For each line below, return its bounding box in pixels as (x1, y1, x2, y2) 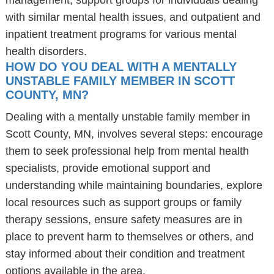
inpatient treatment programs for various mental (5, 28, 237, 40)
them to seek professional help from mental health (5, 145, 249, 157)
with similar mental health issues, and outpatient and (5, 11, 261, 23)
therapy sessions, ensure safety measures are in (5, 213, 242, 226)
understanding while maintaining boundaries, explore (5, 179, 262, 191)
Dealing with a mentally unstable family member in (5, 111, 250, 123)
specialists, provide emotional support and (5, 162, 210, 174)
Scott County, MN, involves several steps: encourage (5, 128, 263, 140)
